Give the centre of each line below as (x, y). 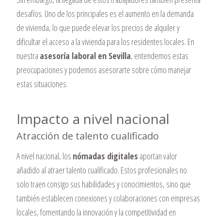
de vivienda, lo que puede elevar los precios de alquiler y (98, 28)
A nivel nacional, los (44, 156)
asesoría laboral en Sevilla (85, 56)
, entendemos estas (159, 56)
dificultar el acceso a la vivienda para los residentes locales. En (105, 42)
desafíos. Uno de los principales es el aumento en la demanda (105, 14)
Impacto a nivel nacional (93, 119)
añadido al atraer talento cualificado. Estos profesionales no (101, 170)
